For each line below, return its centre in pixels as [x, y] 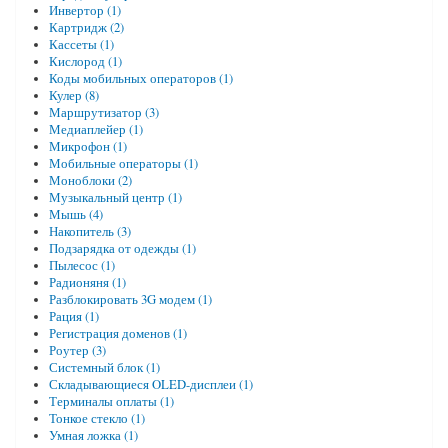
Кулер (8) [73, 95]
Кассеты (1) [81, 44]
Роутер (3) [77, 350]
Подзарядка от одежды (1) [122, 248]
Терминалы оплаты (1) [111, 401]
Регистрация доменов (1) [117, 333]
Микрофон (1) [87, 146]
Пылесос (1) [81, 265]
